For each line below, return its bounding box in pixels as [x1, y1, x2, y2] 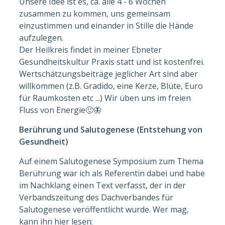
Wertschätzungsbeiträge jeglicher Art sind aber [19, 68, 198, 79]
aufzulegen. [19, 32, 64, 43]
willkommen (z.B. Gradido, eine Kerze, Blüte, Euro [19, 80, 203, 91]
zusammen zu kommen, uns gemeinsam [19, 8, 171, 19]
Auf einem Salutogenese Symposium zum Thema [19, 155, 204, 167]
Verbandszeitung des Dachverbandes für [19, 191, 174, 203]
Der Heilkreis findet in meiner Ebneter [19, 44, 162, 55]
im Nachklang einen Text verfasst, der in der [19, 179, 186, 191]
